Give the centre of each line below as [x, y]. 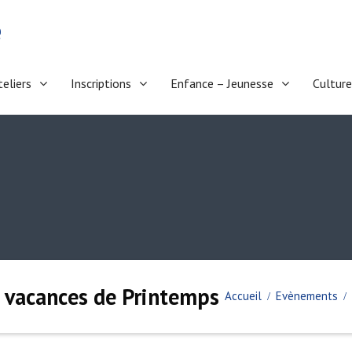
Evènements [307, 296]
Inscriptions [101, 83]
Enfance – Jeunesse [222, 83]
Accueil [243, 296]
